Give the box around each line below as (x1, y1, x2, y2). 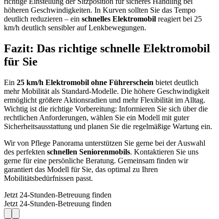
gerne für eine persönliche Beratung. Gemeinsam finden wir (4, 156, 188, 165)
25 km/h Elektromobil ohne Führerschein (17, 78, 153, 87)
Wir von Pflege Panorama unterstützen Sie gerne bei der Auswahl (4, 138, 205, 147)
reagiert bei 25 (156, 14, 202, 23)
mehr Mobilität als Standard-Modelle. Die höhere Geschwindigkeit (4, 87, 209, 95)
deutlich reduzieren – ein (4, 14, 82, 23)
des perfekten (4, 147, 47, 156)
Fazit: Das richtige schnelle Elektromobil (4, 42, 210, 55)
